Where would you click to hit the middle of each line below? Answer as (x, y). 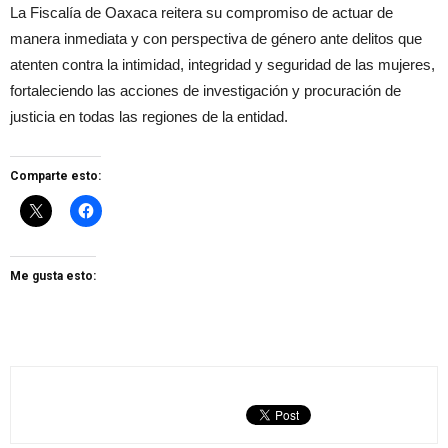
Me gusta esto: (53, 276)
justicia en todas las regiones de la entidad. (149, 117)
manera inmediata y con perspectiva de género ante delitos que (216, 39)
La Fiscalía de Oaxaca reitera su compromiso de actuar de (201, 13)
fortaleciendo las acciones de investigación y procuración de (205, 91)
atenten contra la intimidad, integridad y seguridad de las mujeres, (222, 65)
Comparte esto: (55, 176)
